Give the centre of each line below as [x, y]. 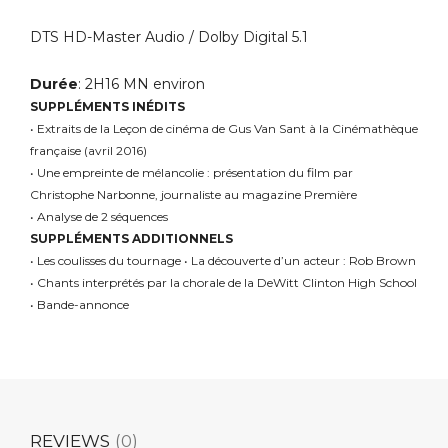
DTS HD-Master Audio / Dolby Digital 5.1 [169, 37]
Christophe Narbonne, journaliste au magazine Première [193, 195]
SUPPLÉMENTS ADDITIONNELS [131, 239]
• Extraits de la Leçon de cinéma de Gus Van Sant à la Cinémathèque [224, 129]
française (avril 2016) [88, 151]
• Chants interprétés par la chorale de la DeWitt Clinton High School [223, 283]
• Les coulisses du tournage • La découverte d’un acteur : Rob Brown [223, 261]
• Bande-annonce [79, 305]
